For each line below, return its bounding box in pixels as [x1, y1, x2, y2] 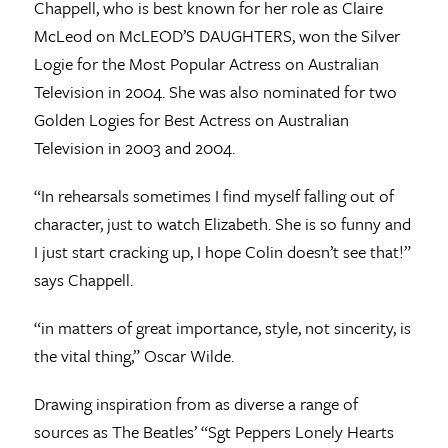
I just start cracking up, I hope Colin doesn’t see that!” [33, 239, 411, 265]
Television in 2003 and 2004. [33, 135, 235, 161]
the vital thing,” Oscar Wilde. [33, 343, 234, 369]
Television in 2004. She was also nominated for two [33, 79, 397, 105]
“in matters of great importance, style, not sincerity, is [33, 315, 411, 341]
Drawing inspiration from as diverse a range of [33, 391, 358, 417]
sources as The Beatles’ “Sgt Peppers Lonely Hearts [33, 419, 394, 445]
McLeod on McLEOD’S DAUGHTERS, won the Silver [33, 23, 400, 49]
